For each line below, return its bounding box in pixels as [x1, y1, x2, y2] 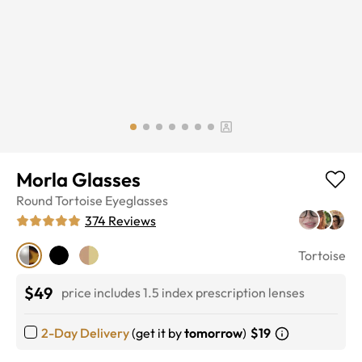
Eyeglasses [105, 192, 168, 208]
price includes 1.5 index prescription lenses [61, 284, 305, 301]
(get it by [132, 324, 182, 341]
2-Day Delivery [41, 324, 129, 341]
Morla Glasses [16, 166, 141, 192]
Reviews [108, 212, 156, 229]
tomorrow [184, 324, 242, 341]
